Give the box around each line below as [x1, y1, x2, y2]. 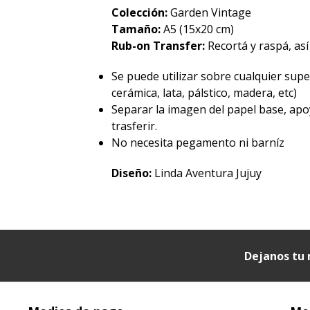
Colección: [111, 5, 171, 21]
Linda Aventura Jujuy [154, 165, 262, 181]
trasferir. [111, 118, 158, 134]
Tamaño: [111, 21, 164, 37]
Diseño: [111, 165, 155, 181]
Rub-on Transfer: [111, 38, 208, 54]
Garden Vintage [170, 5, 252, 21]
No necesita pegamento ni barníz [111, 135, 285, 151]
